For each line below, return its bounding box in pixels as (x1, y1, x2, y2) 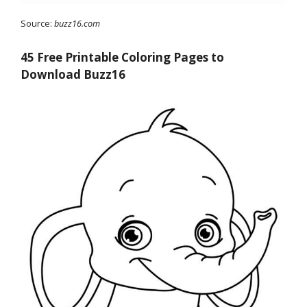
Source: (21, 17, 54, 30)
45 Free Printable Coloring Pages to (21, 49, 224, 65)
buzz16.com (54, 17, 100, 30)
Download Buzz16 (21, 66, 125, 82)
